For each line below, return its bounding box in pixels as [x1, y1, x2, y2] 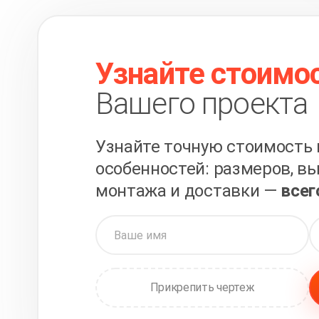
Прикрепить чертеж [150, 281, 255, 294]
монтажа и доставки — [95, 181, 281, 201]
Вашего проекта [95, 86, 308, 121]
